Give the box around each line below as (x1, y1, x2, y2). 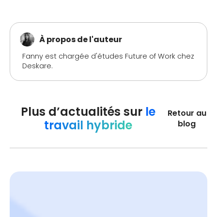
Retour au (167, 108, 206, 119)
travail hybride (44, 117, 132, 134)
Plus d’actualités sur (20, 104, 145, 120)
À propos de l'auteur (39, 33, 122, 45)
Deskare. (22, 61, 53, 71)
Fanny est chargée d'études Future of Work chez (22, 51, 194, 62)
